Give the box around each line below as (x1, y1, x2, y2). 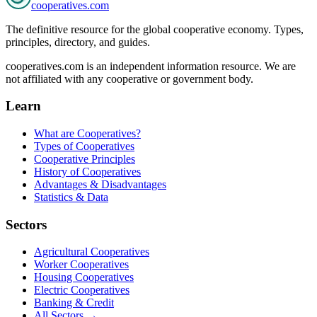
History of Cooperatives (34, 166, 141, 178)
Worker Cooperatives (34, 258, 129, 271)
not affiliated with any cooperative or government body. (6, 72, 253, 85)
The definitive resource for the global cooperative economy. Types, (6, 23, 304, 35)
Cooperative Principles (34, 153, 135, 166)
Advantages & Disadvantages (34, 178, 166, 191)
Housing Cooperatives (34, 271, 134, 284)
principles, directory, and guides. (6, 35, 150, 48)
